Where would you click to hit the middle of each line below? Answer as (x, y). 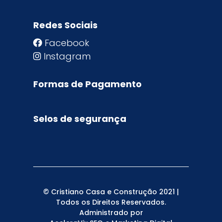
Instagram (67, 56)
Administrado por (111, 212)
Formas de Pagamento (88, 84)
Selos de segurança (80, 118)
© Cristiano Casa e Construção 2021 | (111, 192)
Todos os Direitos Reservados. (111, 202)
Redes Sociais (66, 25)
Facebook (67, 43)
